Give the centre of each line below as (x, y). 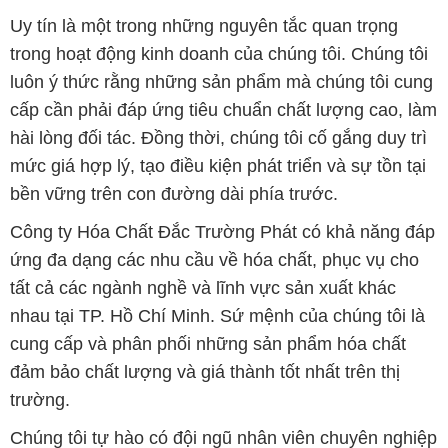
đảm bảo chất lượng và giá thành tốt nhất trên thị (204, 371)
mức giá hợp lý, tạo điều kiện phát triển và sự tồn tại (217, 165)
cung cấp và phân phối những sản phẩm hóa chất (207, 343)
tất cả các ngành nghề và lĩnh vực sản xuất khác (202, 287)
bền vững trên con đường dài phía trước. (173, 193)
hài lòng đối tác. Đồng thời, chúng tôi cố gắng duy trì (218, 137)
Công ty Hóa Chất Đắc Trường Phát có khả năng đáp (222, 231)
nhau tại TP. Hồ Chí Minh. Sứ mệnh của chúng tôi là (217, 315)
